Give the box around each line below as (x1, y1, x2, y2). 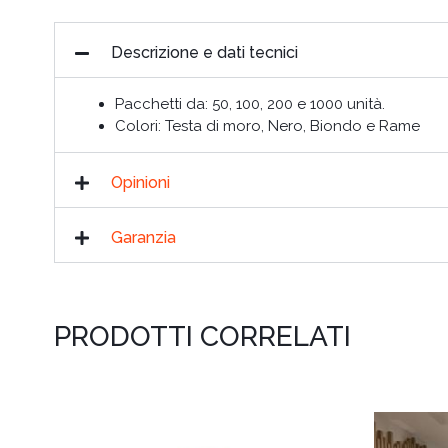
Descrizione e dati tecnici (110, 43, 298, 63)
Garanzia (110, 228, 176, 248)
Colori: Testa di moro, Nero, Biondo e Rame (114, 117, 420, 136)
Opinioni (110, 173, 170, 193)
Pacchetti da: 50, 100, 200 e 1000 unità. (114, 95, 385, 114)
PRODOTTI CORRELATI (53, 320, 351, 354)
